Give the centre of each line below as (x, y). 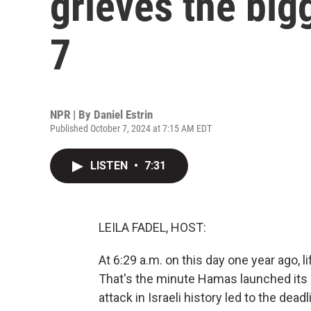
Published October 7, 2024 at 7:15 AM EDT (131, 128)
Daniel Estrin (123, 115)
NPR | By (72, 115)
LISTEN (110, 166)
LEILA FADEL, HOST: (152, 227)
